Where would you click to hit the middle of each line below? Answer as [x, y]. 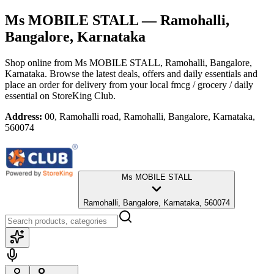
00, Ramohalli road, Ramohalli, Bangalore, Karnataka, [150, 116]
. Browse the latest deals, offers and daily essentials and [151, 73]
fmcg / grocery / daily [212, 84]
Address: [24, 116]
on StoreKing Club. [76, 95]
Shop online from [40, 62]
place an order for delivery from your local [87, 84]
